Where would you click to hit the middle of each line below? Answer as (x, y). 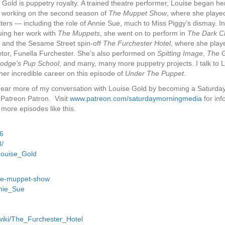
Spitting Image (180, 53)
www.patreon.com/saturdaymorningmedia (136, 98)
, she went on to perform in (144, 33)
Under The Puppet (154, 73)
